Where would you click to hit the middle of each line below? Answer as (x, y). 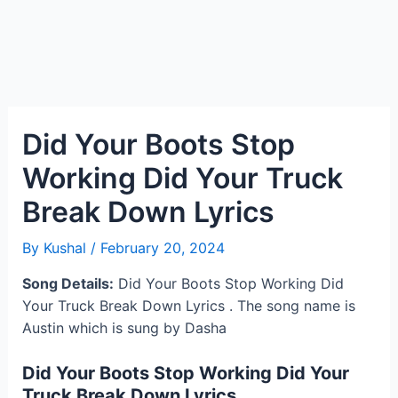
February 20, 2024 (162, 248)
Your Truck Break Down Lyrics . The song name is (188, 306)
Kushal (67, 248)
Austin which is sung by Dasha (124, 328)
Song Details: (68, 283)
